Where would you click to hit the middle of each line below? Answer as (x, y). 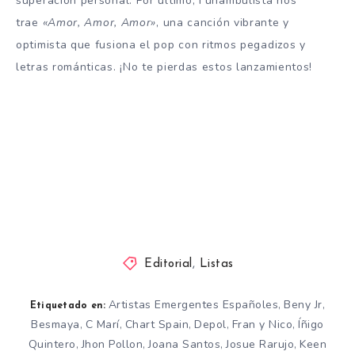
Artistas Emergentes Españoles (193, 304)
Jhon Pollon (112, 344)
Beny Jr (303, 304)
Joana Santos (185, 344)
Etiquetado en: (68, 305)
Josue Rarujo (260, 344)
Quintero (52, 344)
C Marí (102, 324)
